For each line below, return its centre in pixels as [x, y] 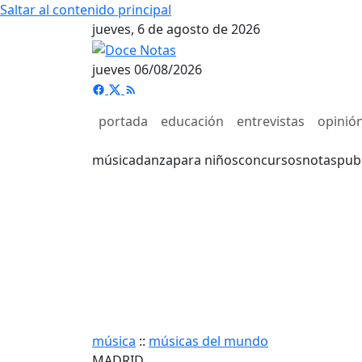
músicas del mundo [208, 341]
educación [192, 121]
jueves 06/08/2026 [147, 69]
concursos [270, 160]
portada [123, 121]
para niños [206, 160]
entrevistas [271, 121]
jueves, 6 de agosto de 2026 [176, 29]
